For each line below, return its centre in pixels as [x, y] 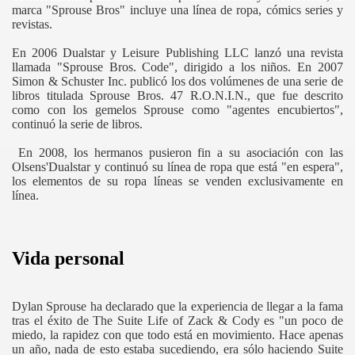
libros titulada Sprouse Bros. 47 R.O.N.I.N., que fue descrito [177, 96]
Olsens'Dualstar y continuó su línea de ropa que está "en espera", [177, 167]
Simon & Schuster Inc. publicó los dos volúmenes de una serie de [177, 82]
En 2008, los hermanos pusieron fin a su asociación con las [177, 153]
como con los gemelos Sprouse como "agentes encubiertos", [177, 110]
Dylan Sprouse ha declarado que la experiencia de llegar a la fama [177, 307]
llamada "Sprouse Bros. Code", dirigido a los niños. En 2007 [177, 67]
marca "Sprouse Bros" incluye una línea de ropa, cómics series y [177, 10]
